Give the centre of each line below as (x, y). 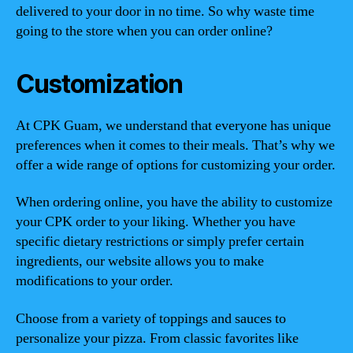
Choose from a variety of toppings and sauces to (151, 318)
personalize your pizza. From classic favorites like (157, 338)
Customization (99, 84)
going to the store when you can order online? (144, 31)
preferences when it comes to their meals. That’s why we (175, 145)
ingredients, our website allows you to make (140, 261)
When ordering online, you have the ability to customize (174, 202)
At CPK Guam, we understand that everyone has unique (173, 125)
